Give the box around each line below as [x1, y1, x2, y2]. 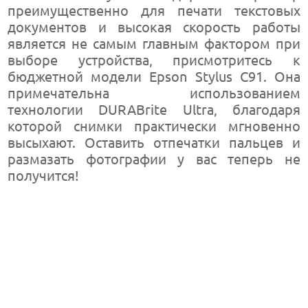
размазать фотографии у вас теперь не [8, 151, 300, 167]
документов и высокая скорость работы [8, 19, 300, 35]
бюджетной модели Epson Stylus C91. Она [8, 69, 300, 85]
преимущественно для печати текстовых [8, 3, 300, 19]
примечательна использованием [8, 85, 300, 101]
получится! [8, 168, 80, 184]
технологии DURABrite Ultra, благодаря [8, 102, 300, 118]
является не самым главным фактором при [8, 36, 300, 52]
